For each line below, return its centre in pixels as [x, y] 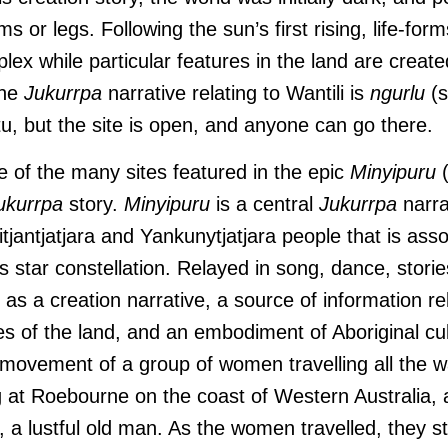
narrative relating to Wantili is [236, 93]
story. [93, 204]
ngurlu [397, 93]
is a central [264, 204]
